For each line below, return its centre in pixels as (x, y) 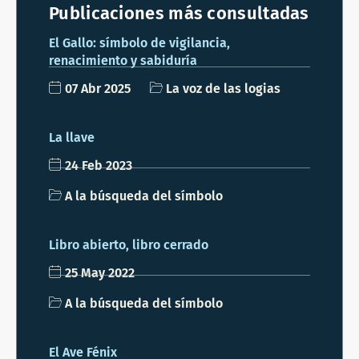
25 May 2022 (98, 272)
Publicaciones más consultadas (179, 13)
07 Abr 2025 (96, 88)
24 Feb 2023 (97, 165)
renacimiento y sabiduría (123, 60)
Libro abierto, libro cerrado (129, 244)
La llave (72, 137)
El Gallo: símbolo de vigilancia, (139, 42)
